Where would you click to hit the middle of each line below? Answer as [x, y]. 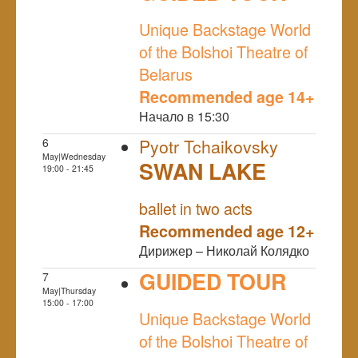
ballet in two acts [196, 208]
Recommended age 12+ [227, 231]
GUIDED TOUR [213, 281]
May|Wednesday [74, 156]
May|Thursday [69, 290]
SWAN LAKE [203, 171]
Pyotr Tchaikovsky [209, 146]
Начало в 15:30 [184, 116]
